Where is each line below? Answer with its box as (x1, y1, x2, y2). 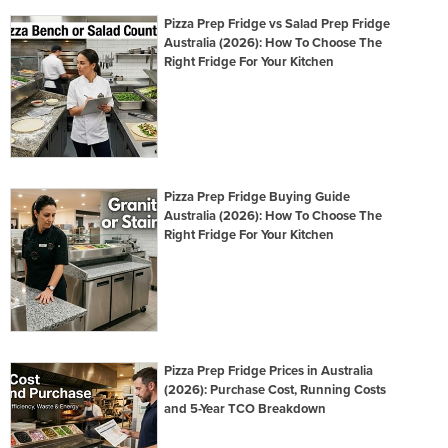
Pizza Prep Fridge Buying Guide (164, 189, 351, 206)
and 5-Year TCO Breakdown (164, 400, 327, 417)
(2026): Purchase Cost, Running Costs (164, 381, 387, 398)
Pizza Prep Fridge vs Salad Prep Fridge (164, 16, 391, 33)
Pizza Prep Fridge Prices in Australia (164, 362, 374, 379)
